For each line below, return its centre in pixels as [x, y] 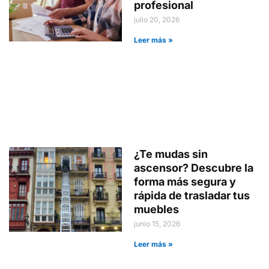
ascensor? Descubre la [194, 168]
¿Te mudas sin [171, 154]
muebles [158, 209]
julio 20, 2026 [157, 19]
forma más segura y [185, 181]
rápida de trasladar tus [192, 195]
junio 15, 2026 [157, 223]
